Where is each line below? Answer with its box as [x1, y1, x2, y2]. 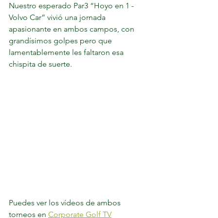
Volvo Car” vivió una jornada [9, 13, 108, 22]
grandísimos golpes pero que [9, 36, 114, 45]
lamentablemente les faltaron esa [9, 48, 126, 57]
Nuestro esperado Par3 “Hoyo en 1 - [9, 1, 136, 10]
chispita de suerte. [9, 59, 74, 69]
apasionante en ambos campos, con [9, 24, 136, 34]
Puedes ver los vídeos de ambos [9, 198, 123, 207]
